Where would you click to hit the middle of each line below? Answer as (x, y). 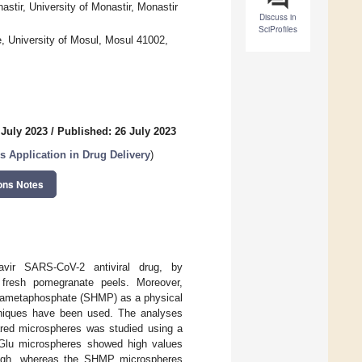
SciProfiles (278, 29)
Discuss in (278, 17)
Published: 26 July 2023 (117, 132)
